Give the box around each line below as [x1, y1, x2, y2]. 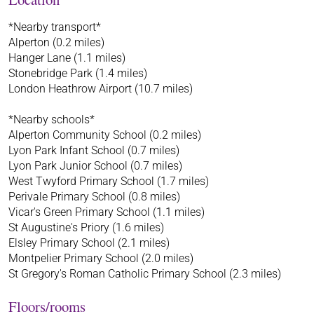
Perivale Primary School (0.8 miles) [8, 189, 180, 203]
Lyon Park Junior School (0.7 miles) [8, 158, 182, 172]
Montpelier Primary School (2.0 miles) [8, 251, 193, 265]
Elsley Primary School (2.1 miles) [8, 235, 170, 250]
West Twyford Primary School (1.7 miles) [8, 174, 209, 188]
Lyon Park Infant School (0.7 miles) [8, 143, 179, 157]
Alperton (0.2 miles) [8, 35, 104, 49]
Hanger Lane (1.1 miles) [8, 50, 125, 64]
